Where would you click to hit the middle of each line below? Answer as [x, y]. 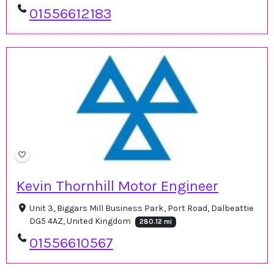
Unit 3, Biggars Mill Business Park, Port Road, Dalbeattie [141, 208]
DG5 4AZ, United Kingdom [81, 221]
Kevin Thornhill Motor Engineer [117, 186]
